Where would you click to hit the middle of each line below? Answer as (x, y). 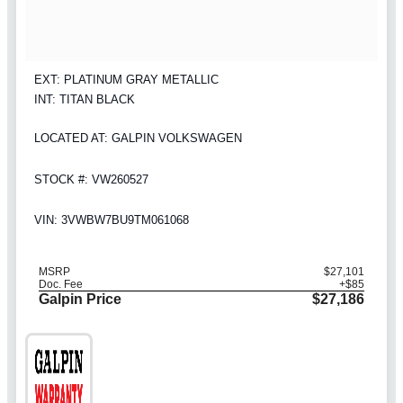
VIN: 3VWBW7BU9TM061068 (112, 220)
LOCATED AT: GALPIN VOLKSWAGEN (138, 139)
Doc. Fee (61, 285)
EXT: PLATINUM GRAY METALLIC (126, 80)
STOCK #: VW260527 (91, 179)
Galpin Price (80, 300)
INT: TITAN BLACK (85, 100)
